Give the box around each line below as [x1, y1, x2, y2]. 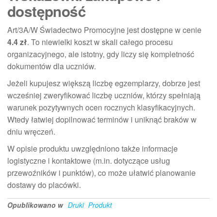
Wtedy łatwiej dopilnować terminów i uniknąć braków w [7, 113, 197, 125]
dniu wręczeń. [7, 125, 55, 137]
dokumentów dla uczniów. [7, 60, 96, 72]
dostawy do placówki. [7, 179, 81, 190]
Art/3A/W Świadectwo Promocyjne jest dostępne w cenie [7, 24, 201, 35]
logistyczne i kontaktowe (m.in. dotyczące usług [7, 155, 170, 166]
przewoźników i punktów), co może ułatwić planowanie [7, 167, 196, 178]
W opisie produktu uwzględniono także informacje [7, 142, 178, 154]
